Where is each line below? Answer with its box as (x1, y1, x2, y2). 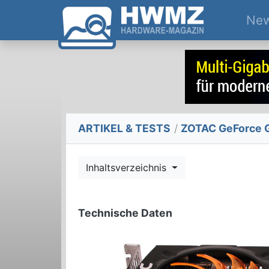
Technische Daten (78, 207, 172, 220)
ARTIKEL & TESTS (78, 122, 171, 135)
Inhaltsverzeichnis (86, 162, 169, 174)
